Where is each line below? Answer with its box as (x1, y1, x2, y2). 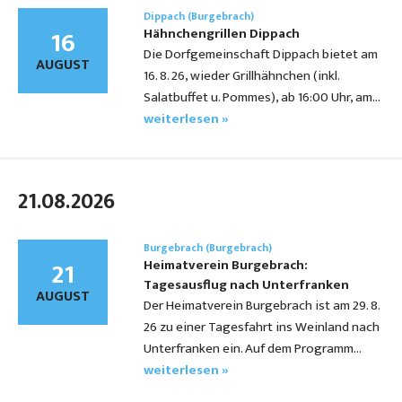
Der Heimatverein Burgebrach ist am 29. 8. (144, 294, 380, 318)
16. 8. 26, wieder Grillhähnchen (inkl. (144, 65, 339, 88)
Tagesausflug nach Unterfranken (144, 274, 349, 297)
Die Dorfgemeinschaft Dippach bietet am (144, 43, 378, 66)
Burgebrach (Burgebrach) (144, 239, 272, 258)
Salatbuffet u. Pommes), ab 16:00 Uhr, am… (144, 86, 380, 109)
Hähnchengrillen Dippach (144, 22, 300, 46)
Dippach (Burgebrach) (144, 7, 254, 26)
